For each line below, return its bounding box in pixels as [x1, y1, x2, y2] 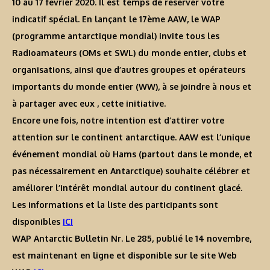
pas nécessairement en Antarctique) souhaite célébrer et [12, 166, 250, 177]
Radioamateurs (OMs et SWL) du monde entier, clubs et [12, 48, 246, 58]
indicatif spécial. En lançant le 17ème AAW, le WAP [12, 14, 221, 25]
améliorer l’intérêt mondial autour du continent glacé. [12, 183, 242, 193]
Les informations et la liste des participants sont [12, 199, 218, 210]
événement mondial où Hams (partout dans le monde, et [12, 149, 253, 160]
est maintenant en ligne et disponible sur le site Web [12, 250, 237, 261]
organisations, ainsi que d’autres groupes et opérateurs [12, 64, 245, 75]
